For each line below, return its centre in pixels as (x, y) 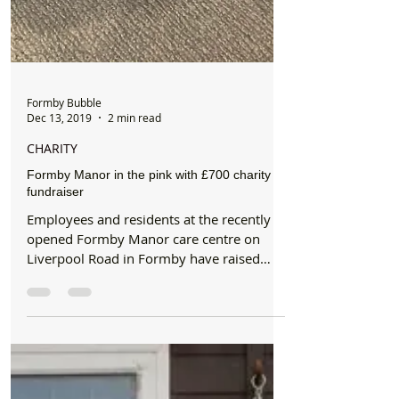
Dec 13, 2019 (59, 158)
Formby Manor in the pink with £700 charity (149, 215)
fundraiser (55, 232)
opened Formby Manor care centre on (143, 279)
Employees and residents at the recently (149, 259)
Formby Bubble (64, 142)
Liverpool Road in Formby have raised (143, 298)
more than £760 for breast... (114, 318)
